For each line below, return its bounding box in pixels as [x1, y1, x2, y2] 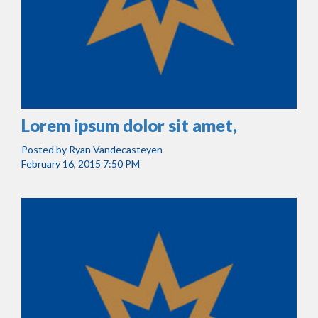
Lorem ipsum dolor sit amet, [21, 115, 237, 136]
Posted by [21, 143, 69, 155]
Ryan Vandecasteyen [69, 143, 163, 155]
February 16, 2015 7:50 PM [21, 158, 140, 170]
